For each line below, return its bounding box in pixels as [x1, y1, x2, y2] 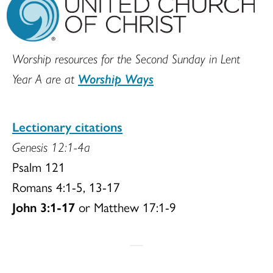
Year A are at [12, 69, 78, 88]
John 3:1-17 [12, 197, 75, 216]
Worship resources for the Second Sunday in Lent [12, 49, 240, 68]
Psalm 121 [12, 157, 65, 176]
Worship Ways [78, 69, 154, 88]
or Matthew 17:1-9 [75, 197, 176, 216]
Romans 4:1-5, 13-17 [12, 177, 120, 196]
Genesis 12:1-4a [12, 137, 90, 156]
